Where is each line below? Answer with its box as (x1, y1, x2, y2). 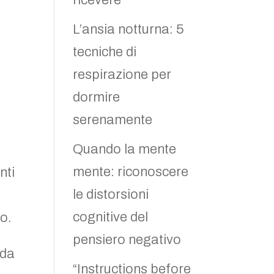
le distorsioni (73, 187, 149, 202)
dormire (73, 90, 120, 105)
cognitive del (73, 210, 149, 224)
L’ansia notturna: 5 (73, 22, 185, 37)
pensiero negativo (73, 232, 182, 247)
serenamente (73, 113, 153, 127)
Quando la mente (73, 142, 177, 157)
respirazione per (73, 67, 172, 82)
